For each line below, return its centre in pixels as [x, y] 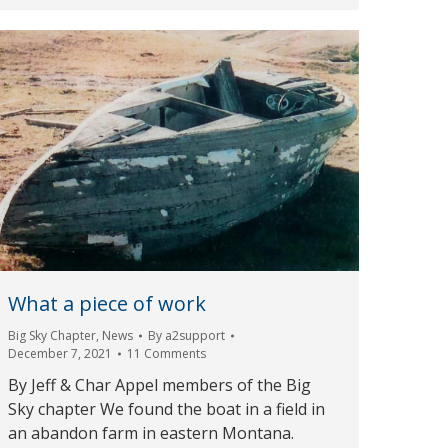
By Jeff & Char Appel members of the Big [159, 384]
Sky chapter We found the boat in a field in [166, 408]
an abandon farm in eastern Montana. [151, 432]
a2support [195, 335]
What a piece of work [107, 303]
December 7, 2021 [60, 353]
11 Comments [166, 353]
